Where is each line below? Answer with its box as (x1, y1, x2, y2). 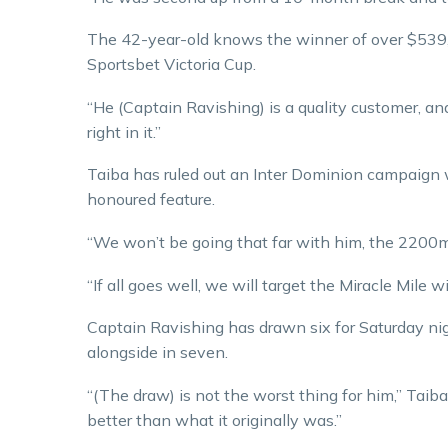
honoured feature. (87, 189, 215, 210)
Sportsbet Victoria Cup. (87, 54, 256, 75)
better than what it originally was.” (87, 409, 342, 430)
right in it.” (87, 121, 165, 142)
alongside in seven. (87, 342, 228, 363)
